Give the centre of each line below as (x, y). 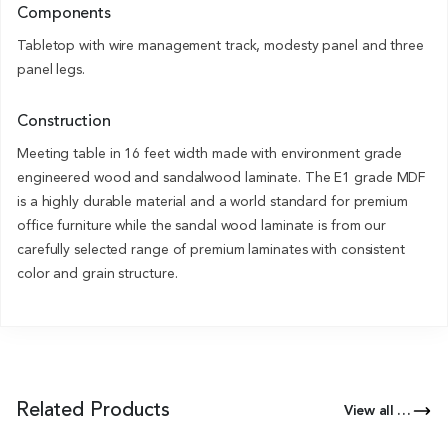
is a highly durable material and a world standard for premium (212, 201)
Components (64, 13)
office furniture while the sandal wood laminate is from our (202, 225)
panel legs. (51, 69)
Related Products (93, 410)
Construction (64, 121)
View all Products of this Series (404, 410)
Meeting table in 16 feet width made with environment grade (210, 153)
